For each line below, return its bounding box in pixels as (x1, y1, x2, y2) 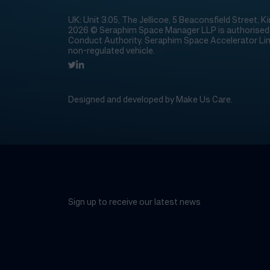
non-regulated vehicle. (67, 45, 155, 55)
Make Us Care (175, 94, 231, 105)
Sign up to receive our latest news (67, 196, 201, 207)
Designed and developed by (67, 94, 176, 105)
